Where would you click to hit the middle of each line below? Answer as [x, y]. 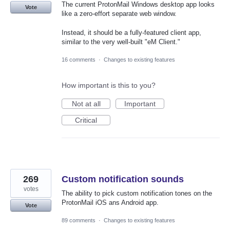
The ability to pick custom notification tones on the [137, 193]
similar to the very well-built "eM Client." [121, 42]
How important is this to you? [109, 85]
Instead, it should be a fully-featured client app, [131, 32]
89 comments [79, 220]
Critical [86, 120]
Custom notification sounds [123, 179]
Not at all [86, 103]
